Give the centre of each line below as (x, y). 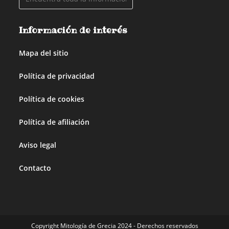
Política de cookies (52, 99)
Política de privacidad (57, 76)
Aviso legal (38, 145)
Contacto (35, 168)
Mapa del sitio (44, 53)
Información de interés (73, 30)
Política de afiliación (54, 122)
